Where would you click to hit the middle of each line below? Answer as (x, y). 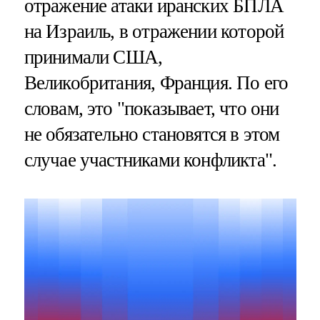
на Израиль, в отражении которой (154, 32)
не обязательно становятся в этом (152, 135)
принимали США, (93, 57)
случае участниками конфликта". (150, 160)
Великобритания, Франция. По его (156, 83)
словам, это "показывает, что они (151, 109)
